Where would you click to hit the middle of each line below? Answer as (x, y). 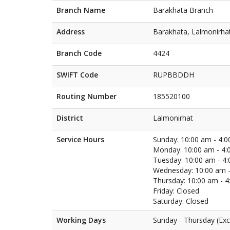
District (70, 118)
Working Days (81, 220)
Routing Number (87, 96)
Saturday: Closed (181, 201)
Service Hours (80, 139)
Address (71, 32)
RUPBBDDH (174, 75)
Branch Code (79, 53)
